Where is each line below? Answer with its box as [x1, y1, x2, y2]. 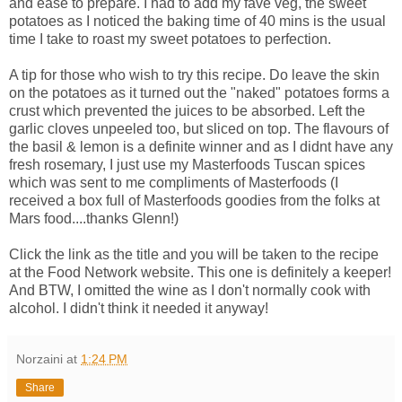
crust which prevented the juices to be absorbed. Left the [9, 103, 365, 119]
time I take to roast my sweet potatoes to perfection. [9, 31, 331, 48]
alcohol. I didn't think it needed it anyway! [9, 301, 268, 317]
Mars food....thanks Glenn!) [9, 211, 179, 227]
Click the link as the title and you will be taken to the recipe [9, 247, 379, 263]
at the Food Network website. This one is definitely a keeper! [9, 265, 391, 281]
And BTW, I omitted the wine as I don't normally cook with [9, 283, 371, 299]
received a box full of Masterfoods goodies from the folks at [9, 193, 380, 209]
